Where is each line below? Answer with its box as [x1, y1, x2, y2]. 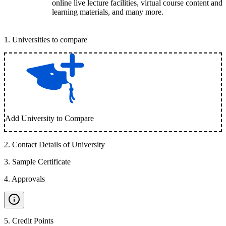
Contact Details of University [12, 140, 105, 149]
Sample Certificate [12, 157, 71, 166]
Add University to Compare [5, 114, 94, 123]
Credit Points [12, 216, 53, 225]
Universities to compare [12, 35, 87, 44]
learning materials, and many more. [52, 8, 165, 16]
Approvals [12, 175, 45, 183]
